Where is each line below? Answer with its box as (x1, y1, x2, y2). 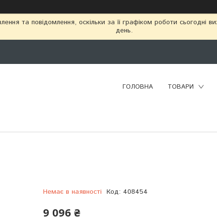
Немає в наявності (43, 186, 102, 197)
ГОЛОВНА (123, 82, 153, 92)
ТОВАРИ (168, 82, 194, 92)
